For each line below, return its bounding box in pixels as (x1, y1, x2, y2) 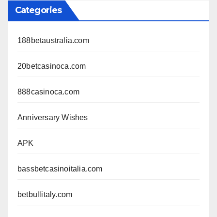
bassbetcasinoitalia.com (17, 164, 103, 173)
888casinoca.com (17, 87, 79, 96)
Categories (15, 4, 62, 15)
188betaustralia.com (17, 36, 89, 45)
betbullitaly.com (17, 190, 73, 199)
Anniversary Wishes (17, 113, 88, 122)
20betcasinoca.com (17, 62, 86, 70)
